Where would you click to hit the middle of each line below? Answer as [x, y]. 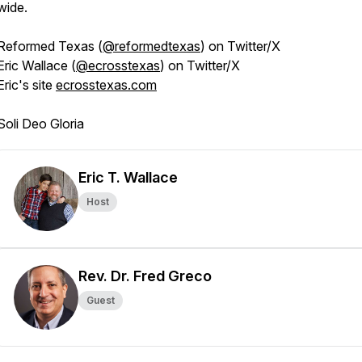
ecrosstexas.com [106, 85]
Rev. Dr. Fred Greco [145, 276]
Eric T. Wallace [128, 177]
